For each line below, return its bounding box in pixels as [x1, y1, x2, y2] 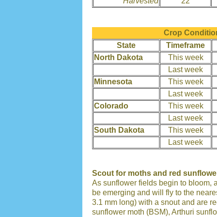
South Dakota [94, 125, 144, 134]
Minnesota [94, 77, 132, 86]
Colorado [94, 101, 128, 110]
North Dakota [94, 53, 143, 62]
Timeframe [166, 41, 205, 49]
